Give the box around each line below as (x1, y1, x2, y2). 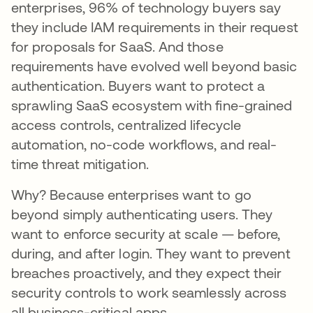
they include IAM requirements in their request (11, 18, 298, 35)
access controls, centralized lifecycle (11, 116, 242, 133)
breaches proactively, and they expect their (11, 264, 282, 281)
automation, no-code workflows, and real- (11, 136, 277, 152)
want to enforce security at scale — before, (11, 225, 281, 242)
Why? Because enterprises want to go (11, 186, 252, 203)
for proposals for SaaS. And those (11, 38, 224, 54)
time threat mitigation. (11, 155, 149, 172)
